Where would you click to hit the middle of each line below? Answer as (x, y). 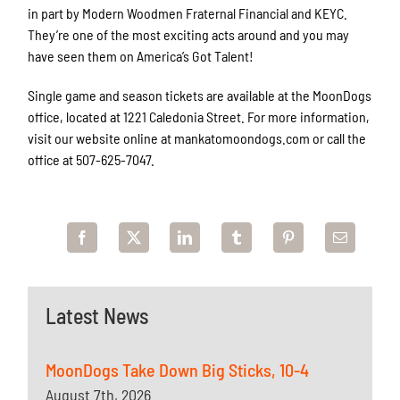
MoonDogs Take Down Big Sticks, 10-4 (178, 370)
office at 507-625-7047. (92, 160)
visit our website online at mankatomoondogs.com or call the (197, 138)
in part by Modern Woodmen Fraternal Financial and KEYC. (188, 13)
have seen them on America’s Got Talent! (141, 56)
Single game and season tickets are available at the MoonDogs (200, 96)
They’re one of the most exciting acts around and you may (189, 35)
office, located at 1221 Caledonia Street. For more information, (199, 117)
